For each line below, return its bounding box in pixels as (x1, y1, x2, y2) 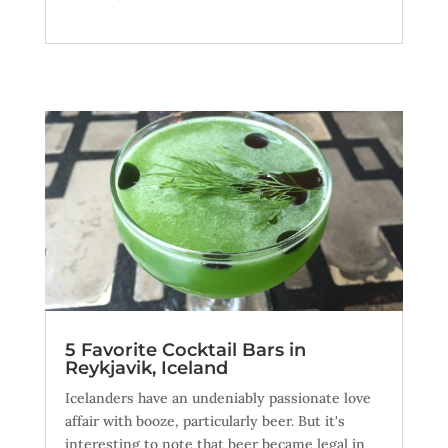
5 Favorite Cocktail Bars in (64, 338, 306, 361)
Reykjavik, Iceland (64, 356, 228, 379)
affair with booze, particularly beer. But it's (64, 411, 345, 430)
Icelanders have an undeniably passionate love (64, 388, 371, 407)
